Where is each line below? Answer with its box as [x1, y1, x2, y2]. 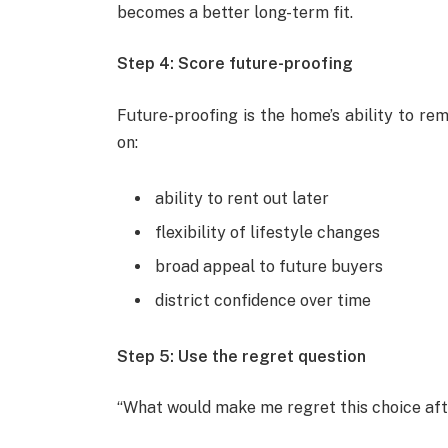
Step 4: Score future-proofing [117, 54, 354, 74]
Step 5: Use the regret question [117, 346, 367, 366]
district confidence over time [155, 290, 372, 310]
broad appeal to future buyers [155, 256, 384, 276]
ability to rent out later [155, 188, 330, 208]
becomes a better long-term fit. [117, 2, 354, 22]
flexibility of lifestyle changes [155, 222, 381, 242]
